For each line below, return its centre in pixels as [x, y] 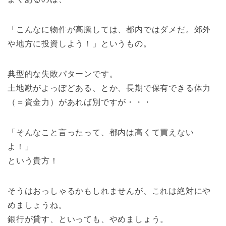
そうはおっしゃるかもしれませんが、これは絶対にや [109, 191]
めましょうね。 [37, 205]
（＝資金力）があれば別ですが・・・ [80, 102]
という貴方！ [33, 161]
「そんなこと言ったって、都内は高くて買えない [101, 133]
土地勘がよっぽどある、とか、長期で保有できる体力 [109, 88]
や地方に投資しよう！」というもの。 [80, 44]
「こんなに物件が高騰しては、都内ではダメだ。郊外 [109, 30]
